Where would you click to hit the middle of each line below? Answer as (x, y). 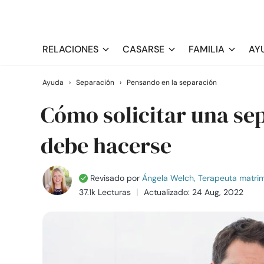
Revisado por (114, 178)
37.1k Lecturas (105, 192)
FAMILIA (207, 49)
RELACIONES (70, 49)
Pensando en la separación (172, 82)
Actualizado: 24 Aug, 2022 (194, 192)
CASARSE (143, 49)
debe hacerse (106, 146)
